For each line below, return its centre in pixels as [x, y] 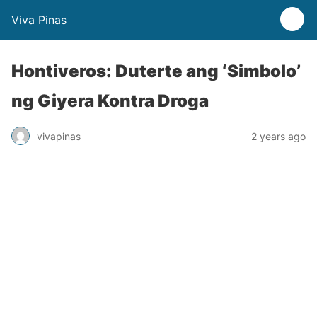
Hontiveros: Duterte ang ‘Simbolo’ [156, 71]
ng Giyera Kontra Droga [110, 101]
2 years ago [278, 136]
